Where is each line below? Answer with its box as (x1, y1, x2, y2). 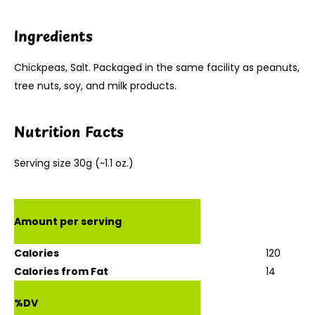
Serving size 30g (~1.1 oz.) (14, 155, 134, 170)
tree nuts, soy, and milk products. (14, 78, 176, 93)
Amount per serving (14, 214, 122, 229)
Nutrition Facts (14, 120, 124, 142)
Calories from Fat (14, 264, 108, 278)
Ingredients (14, 25, 93, 46)
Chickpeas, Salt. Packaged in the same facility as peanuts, (14, 60, 300, 75)
